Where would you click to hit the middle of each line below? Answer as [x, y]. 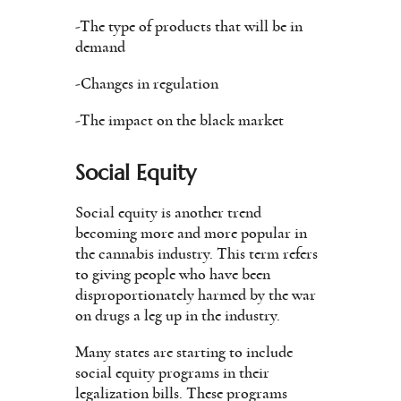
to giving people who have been [173, 274]
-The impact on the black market [179, 120]
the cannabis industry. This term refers [196, 254]
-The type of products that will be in [189, 26]
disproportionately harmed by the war [196, 295]
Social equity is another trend [168, 213]
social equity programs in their [172, 373]
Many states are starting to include [184, 352]
